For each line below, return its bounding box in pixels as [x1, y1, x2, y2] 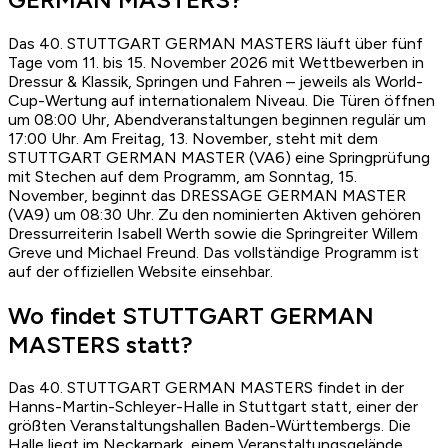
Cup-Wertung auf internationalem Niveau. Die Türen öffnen [8, 90, 435, 110]
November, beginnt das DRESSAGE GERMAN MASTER [8, 185, 406, 205]
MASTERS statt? [8, 329, 193, 359]
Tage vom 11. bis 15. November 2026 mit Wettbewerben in [8, 52, 424, 72]
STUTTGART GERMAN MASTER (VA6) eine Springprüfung [8, 147, 430, 167]
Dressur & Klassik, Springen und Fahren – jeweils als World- [8, 71, 423, 91]
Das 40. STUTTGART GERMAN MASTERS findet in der [8, 378, 404, 398]
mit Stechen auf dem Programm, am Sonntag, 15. [8, 166, 357, 186]
